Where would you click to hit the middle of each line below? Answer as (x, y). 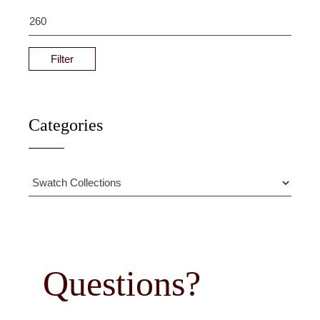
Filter (62, 59)
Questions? (122, 284)
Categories (66, 125)
